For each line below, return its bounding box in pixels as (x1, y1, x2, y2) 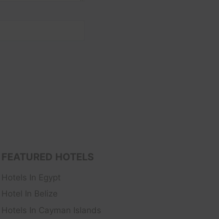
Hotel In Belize (1, 189, 58, 199)
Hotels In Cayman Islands (1, 205, 101, 215)
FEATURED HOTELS (1, 151, 94, 163)
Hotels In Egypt (1, 172, 61, 182)
